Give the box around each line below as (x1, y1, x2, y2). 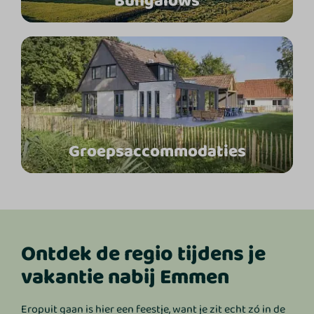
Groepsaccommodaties (68, 137, 246, 165)
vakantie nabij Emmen (21, 260, 230, 294)
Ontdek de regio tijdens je (21, 237, 266, 271)
